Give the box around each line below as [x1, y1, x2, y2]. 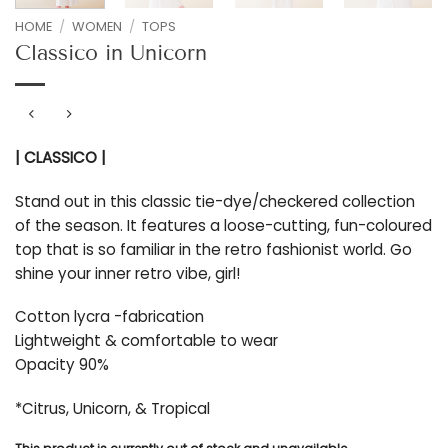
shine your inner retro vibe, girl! [15, 262, 240, 284]
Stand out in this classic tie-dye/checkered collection [15, 190, 415, 212]
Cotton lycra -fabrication [15, 306, 204, 328]
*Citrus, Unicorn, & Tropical [15, 398, 210, 420]
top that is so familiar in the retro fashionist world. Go [15, 238, 412, 260]
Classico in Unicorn [15, 40, 207, 67]
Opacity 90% [15, 354, 109, 376]
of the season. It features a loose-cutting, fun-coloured [15, 214, 432, 236]
